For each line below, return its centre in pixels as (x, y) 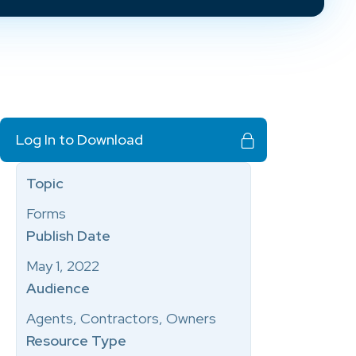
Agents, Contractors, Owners (121, 318)
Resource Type (76, 341)
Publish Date (68, 236)
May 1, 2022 (63, 266)
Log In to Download (79, 139)
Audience (58, 288)
